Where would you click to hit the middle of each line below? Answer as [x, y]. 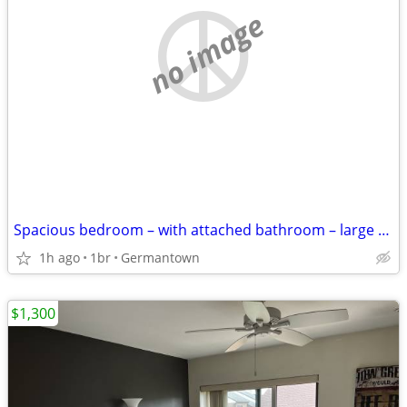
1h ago [60, 258]
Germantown [160, 258]
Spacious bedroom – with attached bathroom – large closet [384, 230]
